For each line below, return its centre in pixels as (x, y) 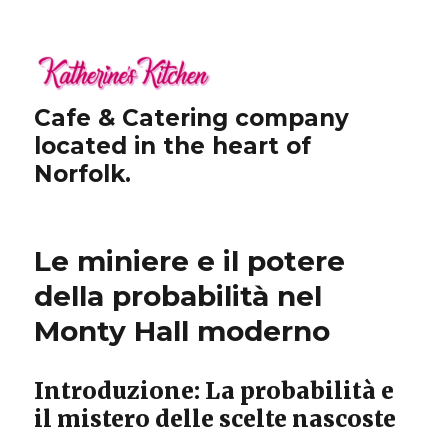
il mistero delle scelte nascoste (215, 418)
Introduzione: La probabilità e (214, 390)
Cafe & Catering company (192, 117)
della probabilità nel (178, 295)
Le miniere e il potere (190, 260)
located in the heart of (173, 145)
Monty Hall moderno (182, 330)
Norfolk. (83, 173)
